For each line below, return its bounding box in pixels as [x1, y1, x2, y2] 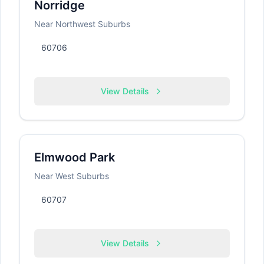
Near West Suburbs [34, 171, 109, 181]
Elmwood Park [34, 150, 115, 164]
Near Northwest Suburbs [34, 19, 130, 29]
